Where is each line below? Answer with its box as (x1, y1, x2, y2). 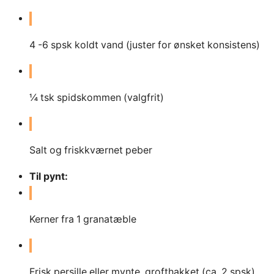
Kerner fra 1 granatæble (29, 213, 136, 225)
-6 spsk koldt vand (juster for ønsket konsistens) (38, 39, 260, 51)
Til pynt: (29, 170, 68, 182)
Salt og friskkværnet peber (29, 144, 152, 156)
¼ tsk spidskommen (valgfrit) (29, 92, 164, 104)
